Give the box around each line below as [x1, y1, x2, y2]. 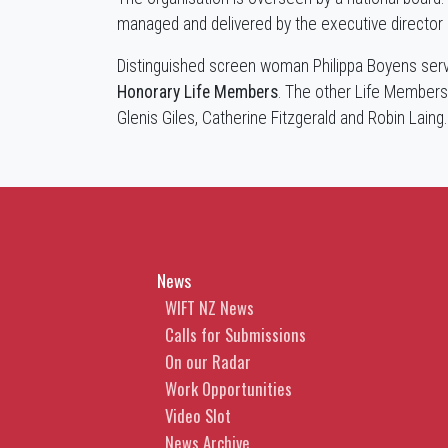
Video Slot [165, 402, 231, 428]
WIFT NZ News [165, 294, 254, 320]
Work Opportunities [165, 375, 292, 401]
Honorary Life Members [117, 81, 278, 102]
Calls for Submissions [165, 321, 306, 347]
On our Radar [165, 348, 251, 374]
